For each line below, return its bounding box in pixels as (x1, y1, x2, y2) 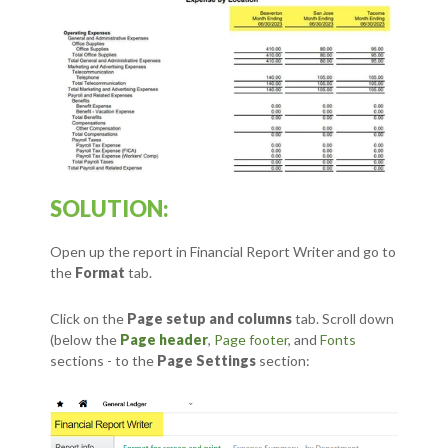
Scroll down (322, 310, 394, 328)
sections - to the (50, 352, 157, 370)
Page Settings (157, 352, 256, 370)
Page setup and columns (127, 310, 292, 328)
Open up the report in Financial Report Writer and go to (50, 243, 396, 261)
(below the (50, 331, 120, 349)
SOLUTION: (50, 195, 169, 223)
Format (75, 264, 125, 282)
